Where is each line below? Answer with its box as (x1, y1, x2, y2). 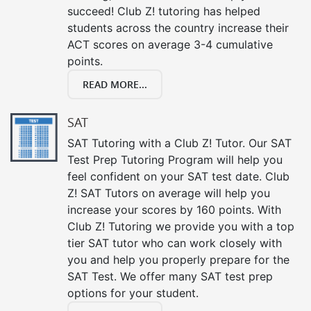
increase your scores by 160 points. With (67, 202, 281, 217)
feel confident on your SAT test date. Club (67, 169, 289, 183)
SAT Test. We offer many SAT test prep (67, 269, 273, 283)
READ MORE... (83, 77, 147, 91)
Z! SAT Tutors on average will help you (67, 185, 270, 200)
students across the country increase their (67, 20, 289, 35)
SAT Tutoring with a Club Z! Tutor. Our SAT (67, 135, 292, 150)
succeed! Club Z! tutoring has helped (67, 3, 260, 18)
